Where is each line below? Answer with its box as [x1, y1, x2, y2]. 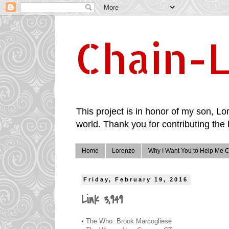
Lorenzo [112, 147, 135, 155]
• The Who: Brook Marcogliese [81, 217, 172, 225]
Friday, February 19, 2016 [83, 176, 189, 183]
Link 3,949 [81, 192, 123, 209]
